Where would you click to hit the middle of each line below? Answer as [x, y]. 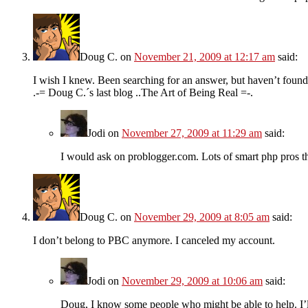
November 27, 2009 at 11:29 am [192, 133]
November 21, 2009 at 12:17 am [205, 56]
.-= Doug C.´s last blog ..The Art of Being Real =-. [143, 92]
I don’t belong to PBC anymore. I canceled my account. [154, 240]
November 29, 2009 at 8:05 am [202, 217]
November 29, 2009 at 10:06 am [192, 280]
